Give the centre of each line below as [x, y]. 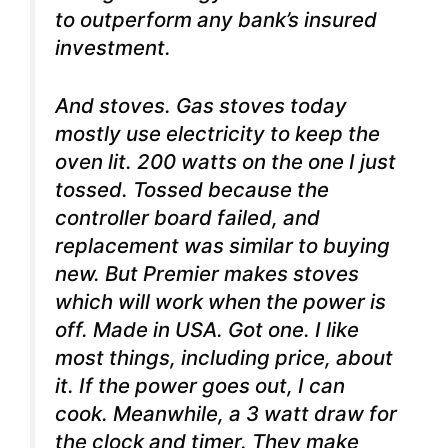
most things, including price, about [224, 358]
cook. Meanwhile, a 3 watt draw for [226, 414]
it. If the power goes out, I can [200, 386]
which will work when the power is [220, 302]
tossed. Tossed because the [192, 190]
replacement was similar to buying [222, 246]
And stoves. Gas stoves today [201, 106]
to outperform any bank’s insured [216, 19]
